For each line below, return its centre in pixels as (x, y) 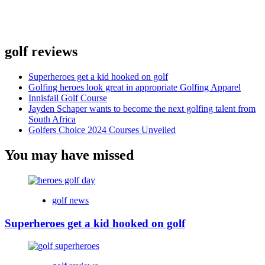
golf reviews (41, 52)
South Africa (52, 119)
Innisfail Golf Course (68, 98)
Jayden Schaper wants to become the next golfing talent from (142, 109)
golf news (70, 200)
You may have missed (69, 155)
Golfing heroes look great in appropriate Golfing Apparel (135, 88)
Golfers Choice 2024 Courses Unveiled (102, 130)
